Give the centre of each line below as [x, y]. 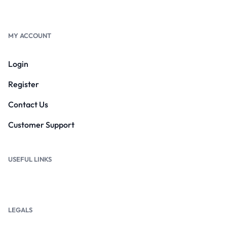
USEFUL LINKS [30, 159]
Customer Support [41, 124]
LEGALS [20, 210]
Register [24, 84]
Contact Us [28, 104]
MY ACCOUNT [30, 35]
